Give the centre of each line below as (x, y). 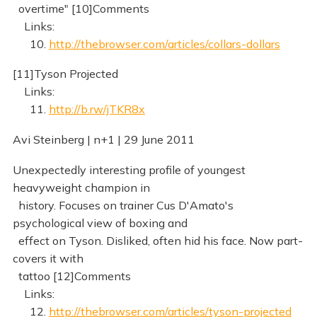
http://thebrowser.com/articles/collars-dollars (164, 44)
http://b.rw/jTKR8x (97, 109)
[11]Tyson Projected (65, 74)
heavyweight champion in (81, 188)
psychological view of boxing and (100, 223)
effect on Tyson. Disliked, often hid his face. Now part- (157, 241)
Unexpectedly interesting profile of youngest (129, 170)
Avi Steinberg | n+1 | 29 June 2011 (103, 140)
